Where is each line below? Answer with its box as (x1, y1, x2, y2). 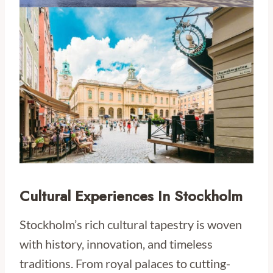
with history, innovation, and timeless (19, 236, 213, 252)
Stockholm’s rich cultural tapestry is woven (19, 217, 242, 232)
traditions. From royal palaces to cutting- (19, 256, 230, 271)
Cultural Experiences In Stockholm (19, 185, 243, 207)
